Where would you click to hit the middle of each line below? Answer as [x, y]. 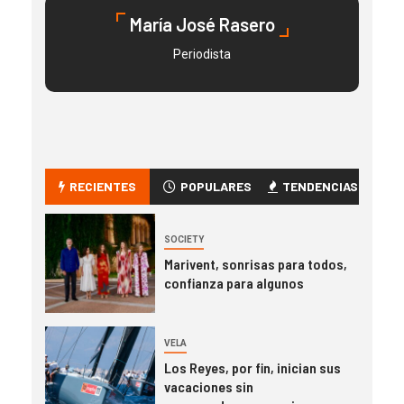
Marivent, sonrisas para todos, [255, 264]
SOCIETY [184, 240]
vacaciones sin [208, 386]
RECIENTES [103, 186]
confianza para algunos [234, 283]
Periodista [202, 54]
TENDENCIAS [320, 186]
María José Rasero [202, 25]
